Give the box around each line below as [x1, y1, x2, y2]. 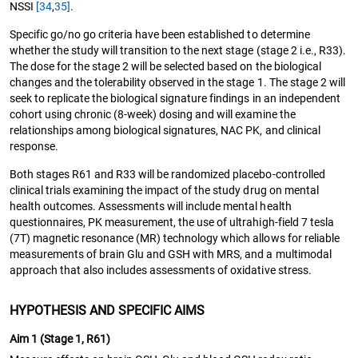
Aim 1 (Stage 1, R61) [10, 332, 111, 345]
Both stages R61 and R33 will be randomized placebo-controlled [10, 167, 325, 181]
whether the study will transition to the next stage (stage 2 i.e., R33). [10, 43, 346, 57]
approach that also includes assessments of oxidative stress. [10, 263, 312, 276]
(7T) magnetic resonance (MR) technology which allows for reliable [10, 231, 340, 245]
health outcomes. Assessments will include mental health [10, 199, 292, 213]
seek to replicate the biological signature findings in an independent [10, 91, 340, 105]
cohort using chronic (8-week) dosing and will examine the [10, 107, 296, 121]
